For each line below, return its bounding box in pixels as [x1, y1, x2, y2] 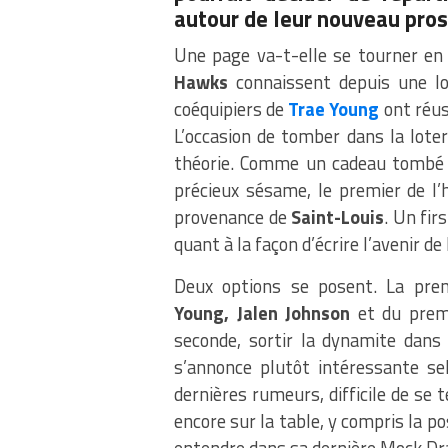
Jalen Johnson [236, 299, 351, 328]
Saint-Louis [291, 203, 385, 232]
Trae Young [288, 95, 380, 124]
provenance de [174, 203, 292, 232]
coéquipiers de [174, 95, 289, 124]
